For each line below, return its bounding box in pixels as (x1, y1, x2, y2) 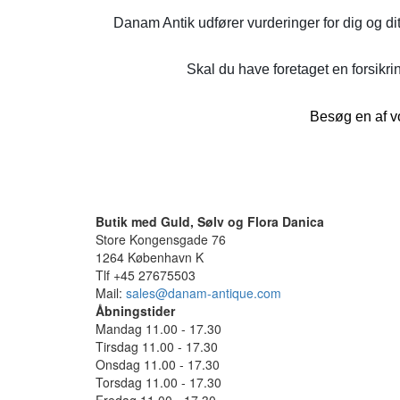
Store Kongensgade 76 (96, 229, 226, 248)
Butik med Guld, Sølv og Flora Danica (96, 212, 324, 230)
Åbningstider (96, 301, 175, 320)
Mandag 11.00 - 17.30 (96, 319, 221, 337)
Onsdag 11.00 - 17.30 (96, 354, 220, 373)
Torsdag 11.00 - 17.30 (96, 372, 221, 391)
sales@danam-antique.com (126, 283, 281, 302)
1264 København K (96, 247, 204, 266)
